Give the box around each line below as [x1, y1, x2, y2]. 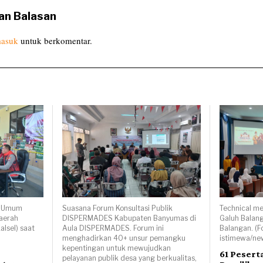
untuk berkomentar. [18, 35, 92, 47]
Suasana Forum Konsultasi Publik [62, 203, 173, 213]
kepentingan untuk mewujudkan [62, 243, 171, 252]
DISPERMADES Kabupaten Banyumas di [62, 213, 197, 222]
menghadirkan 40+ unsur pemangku [62, 233, 186, 242]
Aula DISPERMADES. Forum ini [62, 223, 164, 232]
